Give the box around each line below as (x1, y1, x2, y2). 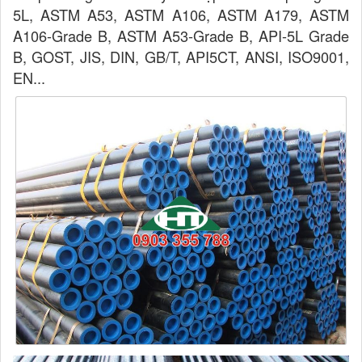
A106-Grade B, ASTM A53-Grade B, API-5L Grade (13, 25, 349, 47)
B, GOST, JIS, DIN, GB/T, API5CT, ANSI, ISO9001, (13, 46, 349, 68)
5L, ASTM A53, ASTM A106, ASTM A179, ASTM (13, 4, 349, 26)
